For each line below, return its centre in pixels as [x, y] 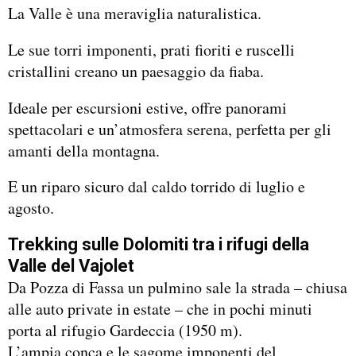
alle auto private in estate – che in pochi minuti [160, 309]
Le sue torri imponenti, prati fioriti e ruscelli [151, 49]
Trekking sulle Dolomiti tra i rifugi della [159, 244]
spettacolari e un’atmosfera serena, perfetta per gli [170, 129]
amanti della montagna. [84, 150]
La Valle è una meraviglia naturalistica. [135, 13]
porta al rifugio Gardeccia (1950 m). [125, 330]
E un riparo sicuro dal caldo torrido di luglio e [157, 187]
